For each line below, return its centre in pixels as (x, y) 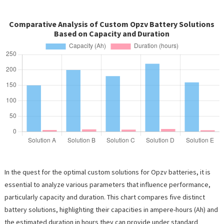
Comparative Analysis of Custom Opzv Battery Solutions (112, 24)
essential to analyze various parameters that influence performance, (107, 185)
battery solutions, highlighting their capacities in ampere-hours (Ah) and (111, 210)
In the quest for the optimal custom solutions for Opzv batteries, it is (107, 172)
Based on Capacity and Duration (112, 34)
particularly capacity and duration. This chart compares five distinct (104, 197)
